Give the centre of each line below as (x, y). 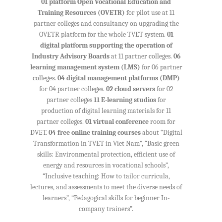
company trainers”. (106, 209)
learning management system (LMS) (85, 67)
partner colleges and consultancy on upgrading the (106, 24)
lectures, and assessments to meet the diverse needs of (106, 187)
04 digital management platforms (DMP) (118, 78)
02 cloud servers (130, 89)
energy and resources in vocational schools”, (106, 166)
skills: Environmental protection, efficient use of (106, 155)
